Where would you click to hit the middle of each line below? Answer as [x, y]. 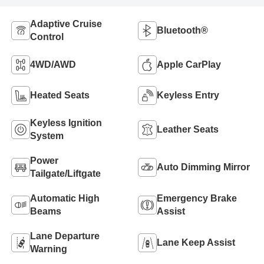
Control [47, 37]
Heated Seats [60, 95]
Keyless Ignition [66, 123]
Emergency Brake [197, 198]
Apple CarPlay [189, 65]
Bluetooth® [182, 30]
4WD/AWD [53, 65]
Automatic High [65, 198]
